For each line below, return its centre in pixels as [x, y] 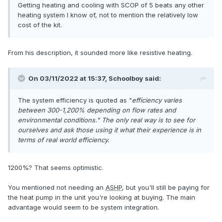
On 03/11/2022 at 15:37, [68, 79]
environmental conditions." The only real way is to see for [107, 120]
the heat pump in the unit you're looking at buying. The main [102, 197]
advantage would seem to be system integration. [83, 207]
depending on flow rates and [131, 110]
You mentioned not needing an [57, 188]
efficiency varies [157, 100]
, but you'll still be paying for [166, 188]
